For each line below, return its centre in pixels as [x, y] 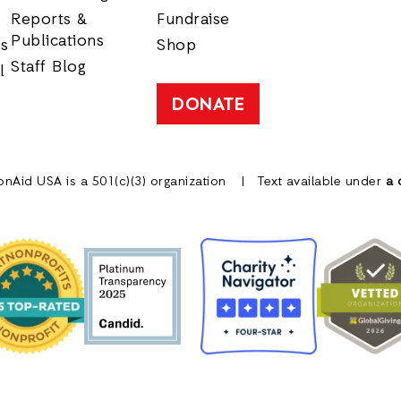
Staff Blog [49, 67]
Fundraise [193, 20]
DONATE [209, 106]
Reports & [49, 20]
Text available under [320, 182]
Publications [58, 41]
